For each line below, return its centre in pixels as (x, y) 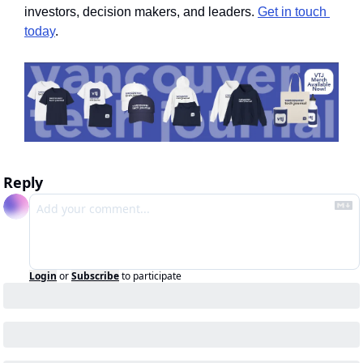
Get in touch (292, 12)
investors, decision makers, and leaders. (141, 12)
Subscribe (95, 275)
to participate (152, 275)
